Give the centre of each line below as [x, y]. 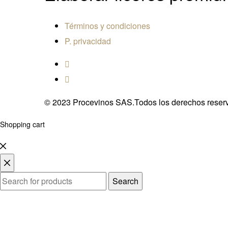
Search [125, 181]
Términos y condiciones [107, 26]
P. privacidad [88, 41]
